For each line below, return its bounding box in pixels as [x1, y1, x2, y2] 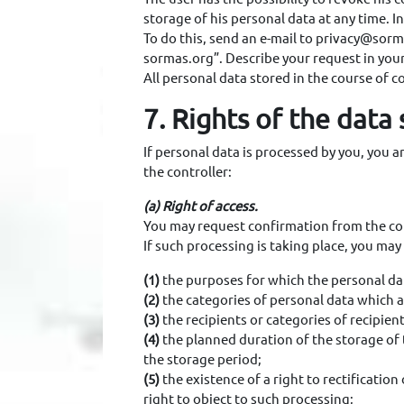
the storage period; [142, 352, 262, 367]
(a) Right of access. [142, 198, 258, 214]
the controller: [142, 164, 232, 179]
